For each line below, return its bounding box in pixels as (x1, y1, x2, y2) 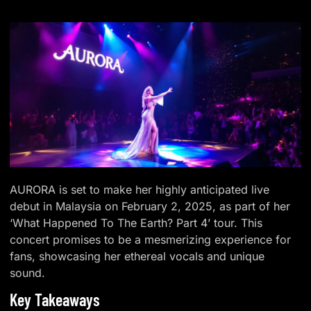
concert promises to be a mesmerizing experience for (10, 233, 292, 247)
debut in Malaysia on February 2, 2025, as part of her (10, 199, 291, 214)
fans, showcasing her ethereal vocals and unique (10, 249, 265, 264)
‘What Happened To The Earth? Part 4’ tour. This (10, 216, 263, 230)
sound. (10, 266, 46, 280)
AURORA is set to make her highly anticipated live (10, 183, 270, 197)
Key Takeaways (10, 289, 101, 310)
